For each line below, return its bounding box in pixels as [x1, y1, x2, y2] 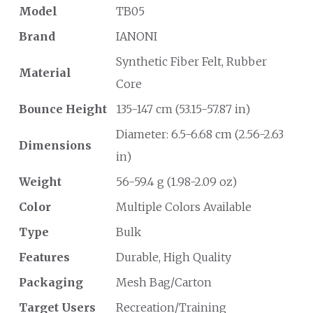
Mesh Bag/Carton [116, 275, 212, 289]
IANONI [116, 29, 157, 43]
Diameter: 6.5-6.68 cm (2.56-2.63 [116, 127, 284, 141]
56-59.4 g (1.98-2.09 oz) [116, 175, 237, 189]
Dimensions [19, 138, 92, 152]
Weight [19, 175, 61, 189]
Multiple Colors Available [116, 200, 252, 214]
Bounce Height [19, 102, 107, 116]
